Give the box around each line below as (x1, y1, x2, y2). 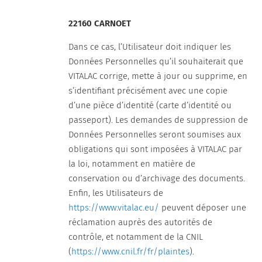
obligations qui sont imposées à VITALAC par (68, 144, 243, 154)
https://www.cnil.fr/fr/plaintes (71, 246, 190, 257)
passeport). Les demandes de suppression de (68, 115, 249, 125)
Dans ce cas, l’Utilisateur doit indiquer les (68, 42, 232, 52)
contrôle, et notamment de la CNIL (68, 232, 204, 242)
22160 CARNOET (68, 18, 132, 29)
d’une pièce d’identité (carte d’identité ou (68, 100, 232, 111)
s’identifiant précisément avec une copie (68, 85, 228, 96)
